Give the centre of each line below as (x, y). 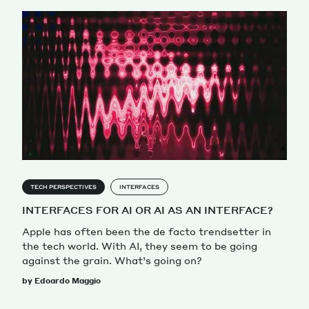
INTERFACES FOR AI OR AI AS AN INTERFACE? (148, 209)
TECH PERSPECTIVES (63, 187)
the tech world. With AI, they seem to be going (140, 245)
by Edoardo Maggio (61, 280)
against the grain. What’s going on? (112, 260)
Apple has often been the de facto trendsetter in (147, 231)
